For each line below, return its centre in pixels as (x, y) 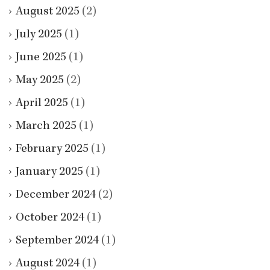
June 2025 (41, 58)
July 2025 (39, 35)
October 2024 (50, 218)
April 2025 (42, 103)
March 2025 (46, 126)
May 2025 (40, 80)
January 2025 (49, 172)
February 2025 (52, 149)
